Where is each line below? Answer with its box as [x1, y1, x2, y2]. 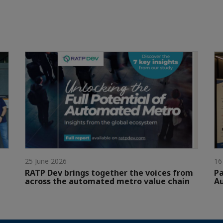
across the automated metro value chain [25, 176, 190, 187]
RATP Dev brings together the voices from [25, 167, 193, 179]
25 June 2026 [25, 156, 67, 166]
